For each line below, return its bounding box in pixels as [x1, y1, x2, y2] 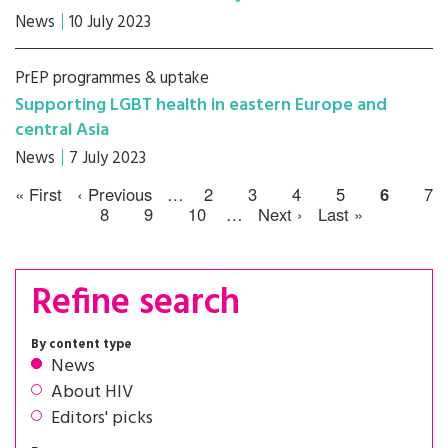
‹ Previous [77, 182, 152, 206]
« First [15, 182, 62, 206]
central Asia [15, 116, 109, 145]
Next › [258, 202, 303, 226]
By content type [31, 334, 132, 355]
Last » [318, 202, 363, 226]
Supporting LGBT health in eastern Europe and [15, 91, 387, 120]
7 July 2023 [69, 145, 146, 172]
